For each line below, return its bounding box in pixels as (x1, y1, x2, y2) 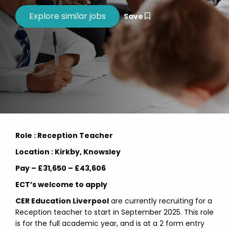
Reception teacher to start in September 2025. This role (15, 207, 214, 217)
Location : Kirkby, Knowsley (15, 147, 121, 157)
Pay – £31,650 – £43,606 (15, 163, 106, 173)
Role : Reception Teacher (15, 130, 113, 141)
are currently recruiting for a (109, 196, 212, 206)
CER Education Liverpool (15, 196, 109, 206)
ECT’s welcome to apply (15, 179, 107, 190)
